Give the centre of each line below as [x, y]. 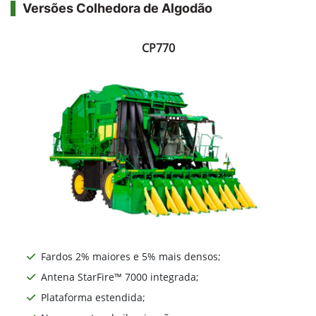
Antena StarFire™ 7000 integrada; [120, 277]
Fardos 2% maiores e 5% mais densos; [131, 257]
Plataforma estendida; [93, 298]
